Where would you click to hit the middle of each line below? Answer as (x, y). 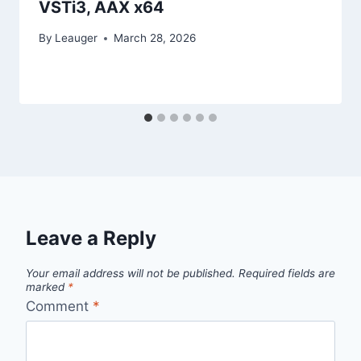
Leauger (77, 38)
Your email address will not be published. (131, 274)
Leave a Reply (91, 239)
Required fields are (287, 274)
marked (47, 287)
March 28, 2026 (155, 38)
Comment (59, 306)
